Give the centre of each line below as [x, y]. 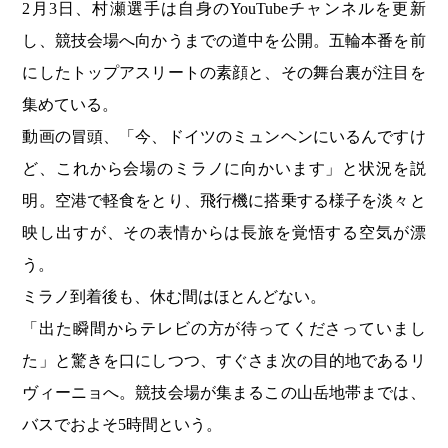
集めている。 [70, 105]
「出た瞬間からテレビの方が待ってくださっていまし [224, 329]
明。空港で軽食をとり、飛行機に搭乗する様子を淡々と [224, 201]
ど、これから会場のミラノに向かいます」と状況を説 [224, 169]
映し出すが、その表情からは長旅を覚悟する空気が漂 [224, 233]
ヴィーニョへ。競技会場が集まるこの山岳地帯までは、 [224, 393]
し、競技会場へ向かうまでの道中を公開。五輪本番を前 [224, 41]
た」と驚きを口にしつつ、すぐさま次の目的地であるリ [224, 361]
